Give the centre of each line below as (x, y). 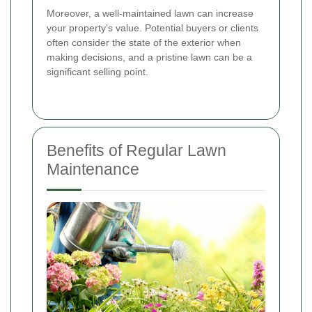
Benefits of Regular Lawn (136, 151)
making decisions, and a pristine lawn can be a (149, 57)
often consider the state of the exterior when (144, 43)
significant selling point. (97, 72)
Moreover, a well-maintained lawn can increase (150, 14)
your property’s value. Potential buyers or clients (153, 28)
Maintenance (93, 170)
